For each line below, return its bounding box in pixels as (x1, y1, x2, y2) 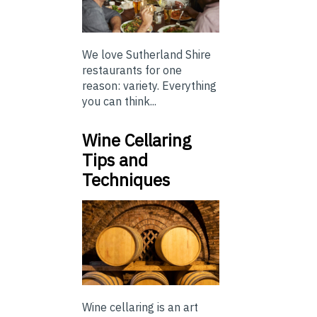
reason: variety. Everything (82, 79, 217, 93)
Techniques (82, 168, 170, 192)
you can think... (82, 94, 156, 109)
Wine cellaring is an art (82, 300, 198, 315)
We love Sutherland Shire (82, 47, 211, 62)
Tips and (82, 149, 148, 172)
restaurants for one (82, 63, 182, 78)
